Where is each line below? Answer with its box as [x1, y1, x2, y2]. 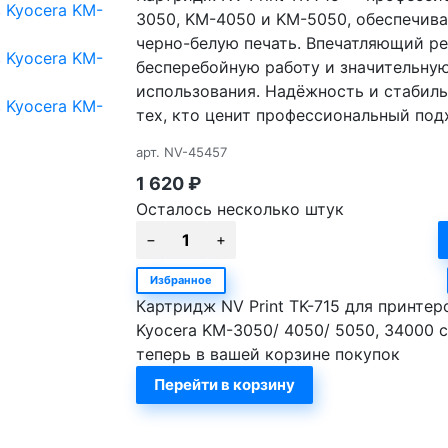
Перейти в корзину [153, 375, 295, 395]
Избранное [149, 273, 212, 288]
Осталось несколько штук [135, 199, 344, 220]
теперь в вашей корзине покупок [135, 344, 400, 365]
